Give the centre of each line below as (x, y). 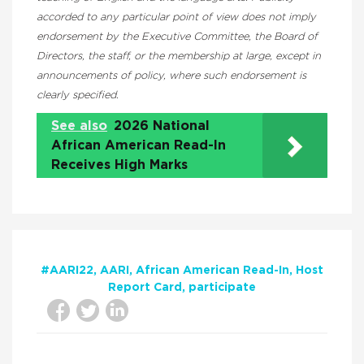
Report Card (145, 288)
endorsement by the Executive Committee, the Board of (177, 37)
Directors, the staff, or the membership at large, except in (179, 56)
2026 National (162, 126)
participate (222, 288)
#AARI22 (67, 271)
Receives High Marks (119, 165)
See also (79, 126)
